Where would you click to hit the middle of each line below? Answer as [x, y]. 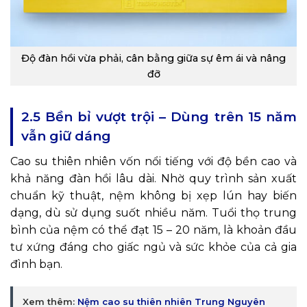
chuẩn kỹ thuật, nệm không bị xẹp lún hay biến [153, 196]
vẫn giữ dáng [66, 136]
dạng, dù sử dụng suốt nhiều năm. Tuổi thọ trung [153, 213]
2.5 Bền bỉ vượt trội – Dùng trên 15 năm [159, 117]
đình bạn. [36, 265]
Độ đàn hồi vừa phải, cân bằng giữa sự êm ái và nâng [153, 58]
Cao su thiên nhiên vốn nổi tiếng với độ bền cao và [153, 162]
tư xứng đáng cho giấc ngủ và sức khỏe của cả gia [153, 247]
